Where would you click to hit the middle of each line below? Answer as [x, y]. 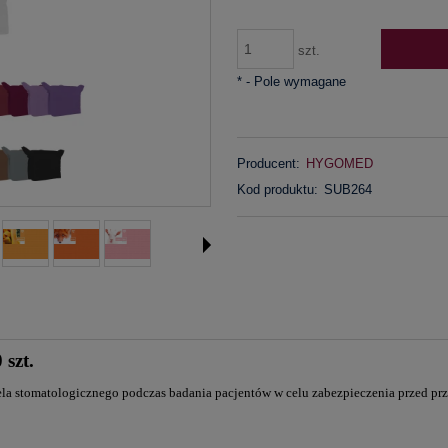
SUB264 [348, 189]
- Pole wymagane [293, 82]
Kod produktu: [277, 189]
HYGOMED [340, 163]
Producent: [268, 163]
